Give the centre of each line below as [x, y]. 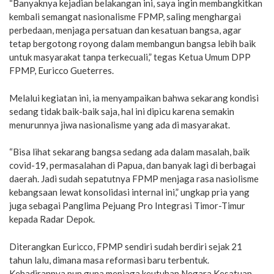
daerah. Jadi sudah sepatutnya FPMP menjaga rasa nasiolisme [134, 179]
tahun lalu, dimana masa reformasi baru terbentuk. [109, 260]
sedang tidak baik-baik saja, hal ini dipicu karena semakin [122, 111]
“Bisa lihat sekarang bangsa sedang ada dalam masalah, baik [129, 152]
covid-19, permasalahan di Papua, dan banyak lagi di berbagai [132, 165]
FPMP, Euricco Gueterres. [61, 70]
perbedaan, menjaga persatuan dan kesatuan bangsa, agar [125, 30]
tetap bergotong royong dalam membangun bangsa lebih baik [132, 43]
